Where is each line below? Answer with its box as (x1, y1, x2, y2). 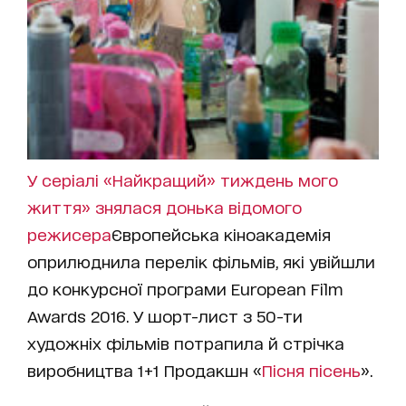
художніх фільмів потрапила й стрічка (27, 333, 344, 352)
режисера (27, 225, 111, 243)
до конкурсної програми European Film (27, 279, 343, 297)
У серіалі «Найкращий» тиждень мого (27, 170, 338, 188)
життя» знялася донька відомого (27, 198, 302, 216)
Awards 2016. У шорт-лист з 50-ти (27, 306, 303, 324)
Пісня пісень (262, 361, 361, 379)
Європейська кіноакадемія (111, 225, 331, 243)
